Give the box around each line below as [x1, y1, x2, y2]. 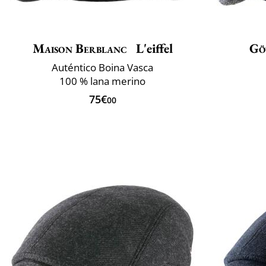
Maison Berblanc [32, 39, 128, 57]
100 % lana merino [59, 74, 145, 88]
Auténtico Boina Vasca [52, 60, 153, 74]
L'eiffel [132, 39, 173, 57]
